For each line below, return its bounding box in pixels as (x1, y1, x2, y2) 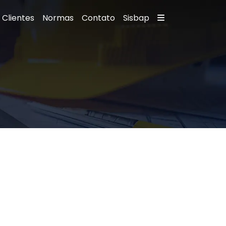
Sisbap (123, 12, 149, 24)
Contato (82, 12, 115, 24)
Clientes (2, 12, 34, 24)
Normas (42, 12, 74, 24)
